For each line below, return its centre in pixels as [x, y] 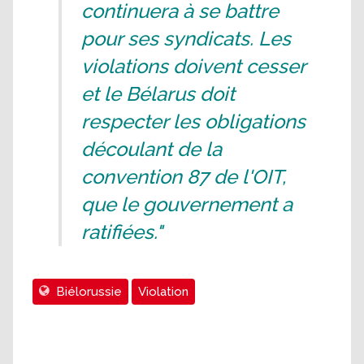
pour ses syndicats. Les [186, 39]
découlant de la [152, 149]
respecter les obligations [193, 122]
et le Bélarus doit [158, 94]
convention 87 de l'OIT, [184, 177]
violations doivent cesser [193, 67]
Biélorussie [89, 292]
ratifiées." [122, 232]
